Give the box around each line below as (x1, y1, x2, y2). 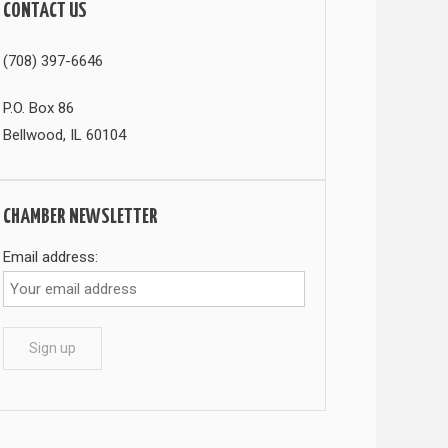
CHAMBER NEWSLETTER (3, 206, 159, 227)
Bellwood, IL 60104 (3, 125, 127, 144)
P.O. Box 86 (3, 98, 75, 117)
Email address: (3, 247, 99, 266)
